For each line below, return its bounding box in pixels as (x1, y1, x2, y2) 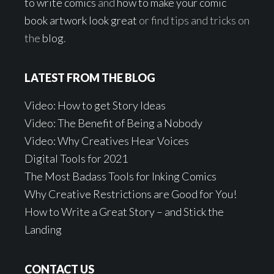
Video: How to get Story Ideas (24, 98, 166, 112)
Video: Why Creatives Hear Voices (24, 134, 189, 147)
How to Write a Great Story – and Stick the (24, 205, 224, 218)
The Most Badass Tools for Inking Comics (24, 169, 217, 183)
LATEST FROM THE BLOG (24, 71, 155, 84)
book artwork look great (24, 13, 137, 27)
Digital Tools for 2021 (24, 152, 128, 165)
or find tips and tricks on (137, 13, 250, 27)
